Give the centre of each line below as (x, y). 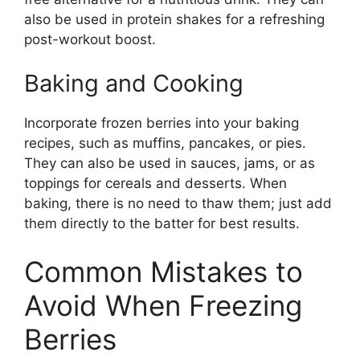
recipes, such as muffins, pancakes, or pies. (165, 143)
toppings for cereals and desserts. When (155, 183)
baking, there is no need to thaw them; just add (178, 203)
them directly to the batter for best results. (162, 223)
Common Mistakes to (164, 271)
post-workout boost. (90, 39)
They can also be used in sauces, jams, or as (170, 163)
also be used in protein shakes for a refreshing (174, 19)
